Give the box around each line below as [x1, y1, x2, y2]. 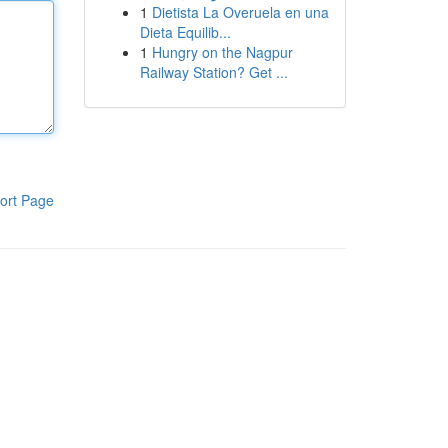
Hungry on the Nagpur [151, 42, 293, 62]
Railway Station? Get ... [139, 62, 288, 82]
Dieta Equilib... [139, 22, 231, 42]
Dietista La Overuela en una [151, 2, 329, 22]
